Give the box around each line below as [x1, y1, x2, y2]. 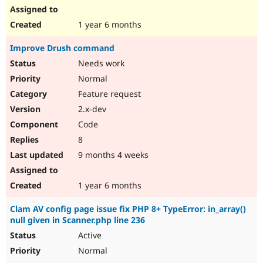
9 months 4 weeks [76, 149, 149, 161]
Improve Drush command [10, 42, 114, 54]
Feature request [76, 88, 141, 100]
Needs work [76, 58, 124, 69]
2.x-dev [76, 103, 106, 115]
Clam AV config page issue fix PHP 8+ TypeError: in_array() [10, 203, 246, 215]
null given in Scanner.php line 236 [10, 214, 145, 226]
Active [76, 230, 102, 241]
